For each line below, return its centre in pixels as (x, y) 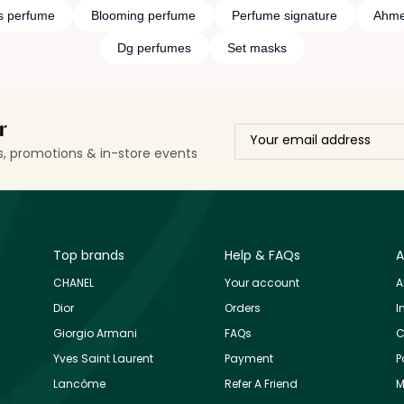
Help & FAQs (262, 255)
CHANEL (73, 282)
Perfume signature (284, 15)
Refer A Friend (261, 383)
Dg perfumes (154, 47)
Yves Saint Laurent (103, 358)
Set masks (257, 47)
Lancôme (79, 383)
